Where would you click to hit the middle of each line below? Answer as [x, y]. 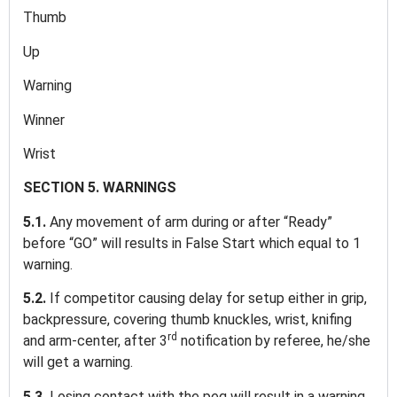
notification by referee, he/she [274, 341]
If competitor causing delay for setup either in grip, [208, 299]
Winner [46, 120]
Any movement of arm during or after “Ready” [191, 222]
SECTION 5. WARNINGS [101, 188]
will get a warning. [80, 362]
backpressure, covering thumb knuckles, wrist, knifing [187, 320]
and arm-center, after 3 [95, 341]
